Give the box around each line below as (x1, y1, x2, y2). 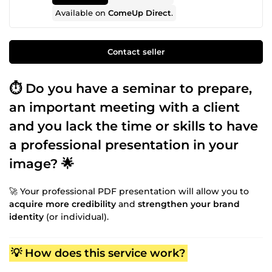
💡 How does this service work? (11, 246, 186, 260)
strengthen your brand (138, 198, 240, 209)
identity (9, 211, 44, 222)
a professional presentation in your (9, 137, 239, 152)
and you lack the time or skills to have (9, 118, 258, 134)
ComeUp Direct (108, 8, 172, 18)
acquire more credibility (9, 198, 116, 209)
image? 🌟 (9, 155, 74, 171)
